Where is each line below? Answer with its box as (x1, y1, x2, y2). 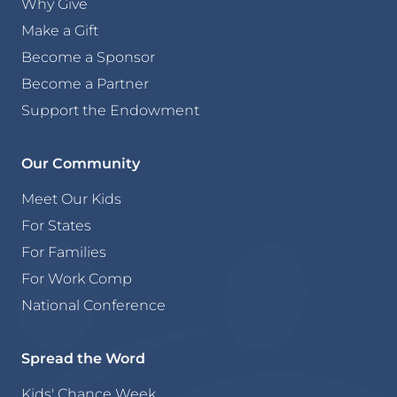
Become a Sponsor (21, 47, 155, 66)
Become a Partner (21, 74, 149, 92)
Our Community (21, 153, 140, 172)
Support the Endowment (21, 100, 199, 119)
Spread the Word (21, 348, 145, 367)
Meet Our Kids (21, 189, 121, 207)
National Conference (21, 295, 166, 314)
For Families (21, 242, 106, 261)
